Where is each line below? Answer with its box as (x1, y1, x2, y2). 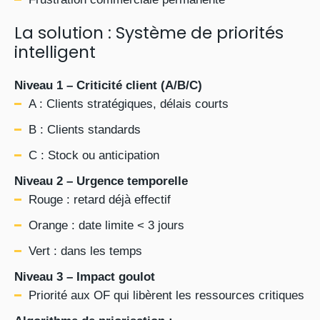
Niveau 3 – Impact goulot (14, 270, 155, 284)
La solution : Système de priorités (14, 21, 284, 44)
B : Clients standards (29, 123, 141, 136)
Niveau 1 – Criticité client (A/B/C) (14, 79, 202, 92)
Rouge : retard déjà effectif (29, 193, 171, 206)
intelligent (14, 41, 96, 64)
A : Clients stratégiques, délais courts (29, 97, 229, 111)
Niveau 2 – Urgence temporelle (14, 174, 188, 188)
